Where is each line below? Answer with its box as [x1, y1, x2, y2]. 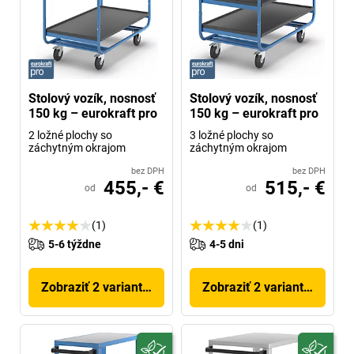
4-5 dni [209, 237, 244, 250]
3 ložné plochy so [190, 128, 273, 141]
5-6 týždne [48, 237, 101, 250]
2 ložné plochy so [28, 128, 112, 141]
